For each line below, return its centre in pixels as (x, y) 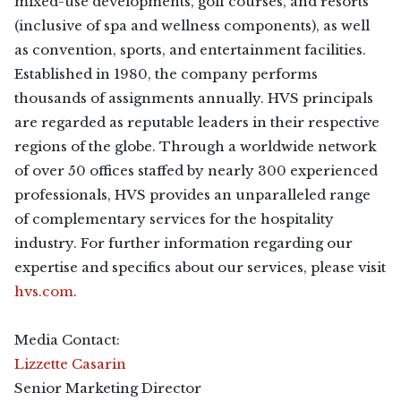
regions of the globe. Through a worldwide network (196, 146)
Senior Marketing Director (108, 388)
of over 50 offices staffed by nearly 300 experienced (196, 171)
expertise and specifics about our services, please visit (200, 267)
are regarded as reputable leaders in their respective (197, 122)
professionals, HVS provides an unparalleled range (192, 195)
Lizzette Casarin (70, 364)
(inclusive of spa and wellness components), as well (192, 26)
